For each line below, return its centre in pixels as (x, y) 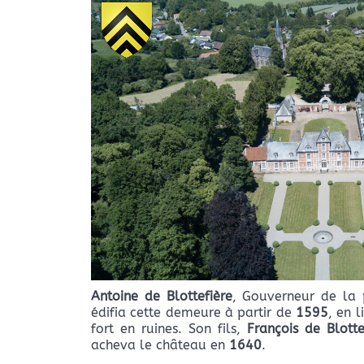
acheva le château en (160, 345)
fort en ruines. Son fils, (169, 329)
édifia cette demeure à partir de (194, 313)
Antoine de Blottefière (162, 297)
